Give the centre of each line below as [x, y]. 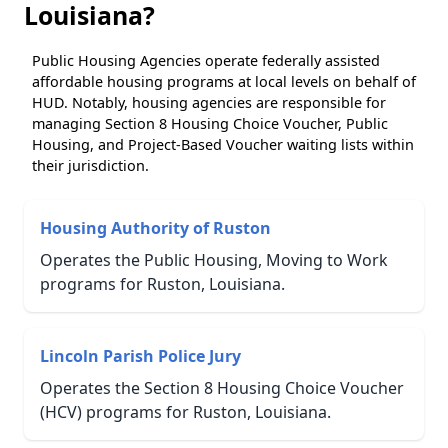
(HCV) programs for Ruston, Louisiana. [185, 411]
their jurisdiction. [90, 165]
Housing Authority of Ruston [155, 227]
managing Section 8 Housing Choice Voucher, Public [210, 123]
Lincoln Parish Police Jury [140, 355]
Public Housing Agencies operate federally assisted [206, 60]
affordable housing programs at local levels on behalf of [224, 81]
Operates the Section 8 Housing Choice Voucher [222, 387]
